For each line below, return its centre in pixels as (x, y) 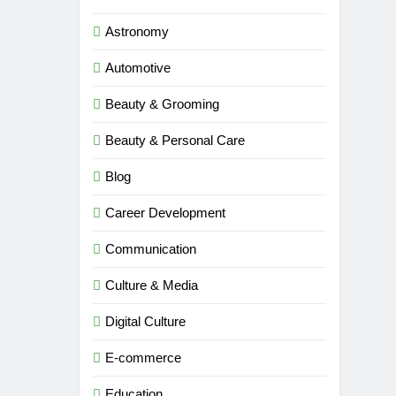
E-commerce (144, 358)
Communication (151, 249)
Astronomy (137, 32)
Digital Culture (146, 322)
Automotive (138, 68)
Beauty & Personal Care (175, 141)
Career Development (166, 213)
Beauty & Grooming (163, 104)
